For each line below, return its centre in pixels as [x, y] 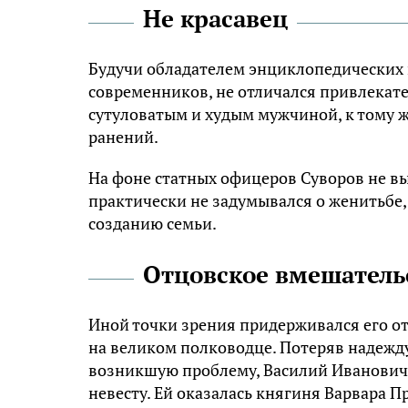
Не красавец [215, 19]
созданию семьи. [153, 224]
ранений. [123, 137]
